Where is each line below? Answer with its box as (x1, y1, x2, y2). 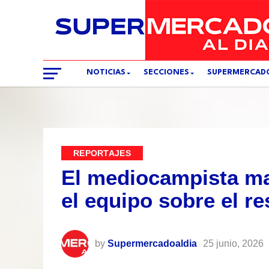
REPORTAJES (73, 148, 131, 159)
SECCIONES (144, 68, 189, 76)
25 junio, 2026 (203, 238, 264, 249)
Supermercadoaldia (107, 238, 197, 249)
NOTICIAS (86, 68, 125, 76)
